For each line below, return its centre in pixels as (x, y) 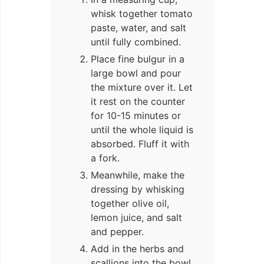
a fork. (105, 158)
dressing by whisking (138, 189)
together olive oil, (130, 204)
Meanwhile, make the (138, 175)
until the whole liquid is (142, 130)
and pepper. (117, 232)
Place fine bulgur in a (138, 59)
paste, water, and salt (138, 28)
